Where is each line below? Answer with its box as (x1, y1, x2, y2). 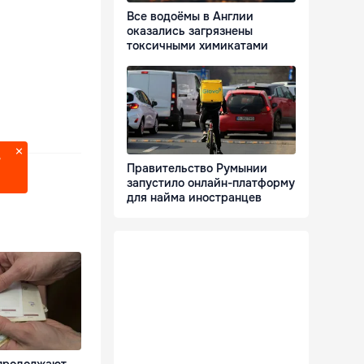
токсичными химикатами (127, 38, 268, 54)
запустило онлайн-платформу (127, 175, 295, 191)
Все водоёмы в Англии (127, 9, 253, 24)
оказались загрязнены (127, 24, 253, 39)
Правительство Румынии (127, 161, 267, 176)
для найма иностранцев (127, 190, 262, 206)
